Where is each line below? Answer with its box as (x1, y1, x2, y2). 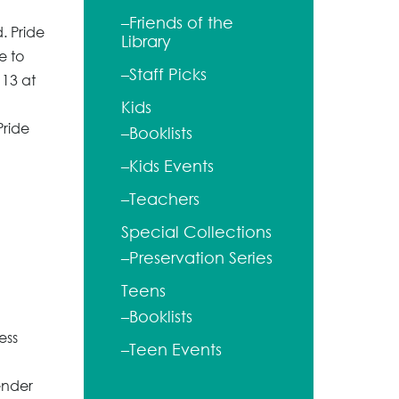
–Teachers (121, 190, 199, 208)
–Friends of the (121, 13, 233, 32)
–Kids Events (121, 157, 214, 175)
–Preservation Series (121, 248, 273, 267)
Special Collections (121, 223, 272, 241)
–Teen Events (121, 340, 222, 359)
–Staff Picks (121, 65, 207, 84)
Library (121, 32, 171, 51)
